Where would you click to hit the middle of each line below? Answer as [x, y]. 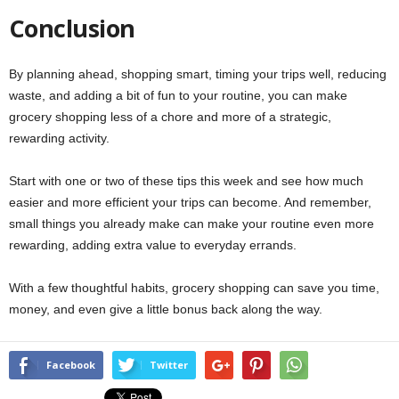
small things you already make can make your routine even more [191, 224]
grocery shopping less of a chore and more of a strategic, [170, 117]
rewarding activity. [59, 138]
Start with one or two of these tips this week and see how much [186, 181]
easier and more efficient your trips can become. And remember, [190, 203]
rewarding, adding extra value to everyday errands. [153, 245]
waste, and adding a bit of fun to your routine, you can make [178, 96]
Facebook [71, 365]
